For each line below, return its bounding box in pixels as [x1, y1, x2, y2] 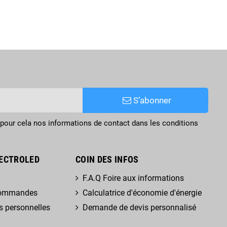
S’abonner [131, 95, 171, 105]
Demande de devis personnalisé [82, 202, 196, 212]
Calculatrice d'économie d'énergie [82, 187, 202, 198]
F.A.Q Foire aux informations [82, 173, 184, 183]
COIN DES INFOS [75, 154, 139, 165]
